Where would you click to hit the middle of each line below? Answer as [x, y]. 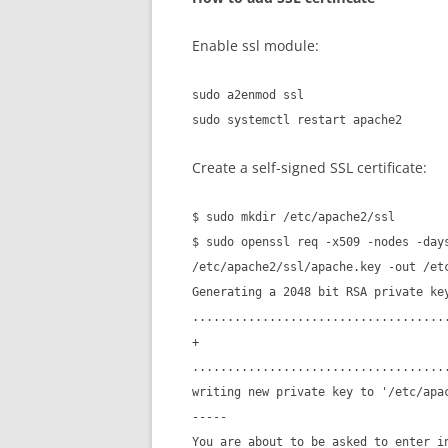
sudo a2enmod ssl [248, 94]
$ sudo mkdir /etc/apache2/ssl [293, 216]
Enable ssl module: [255, 45]
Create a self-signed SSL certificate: [309, 167]
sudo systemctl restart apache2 [297, 119]
